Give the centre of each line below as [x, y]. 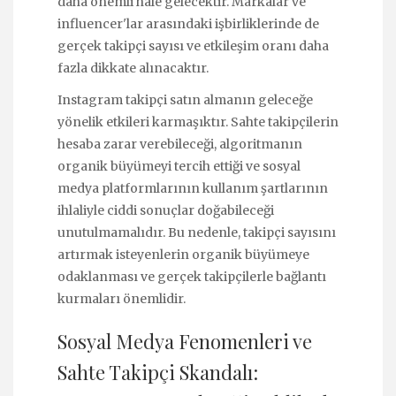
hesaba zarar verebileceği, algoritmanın [180, 144]
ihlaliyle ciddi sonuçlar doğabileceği [166, 210]
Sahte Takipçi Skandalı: [158, 372]
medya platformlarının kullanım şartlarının [193, 188]
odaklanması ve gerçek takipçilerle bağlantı [192, 276]
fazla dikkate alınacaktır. [133, 68]
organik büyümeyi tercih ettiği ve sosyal [179, 166]
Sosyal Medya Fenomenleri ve [185, 341]
